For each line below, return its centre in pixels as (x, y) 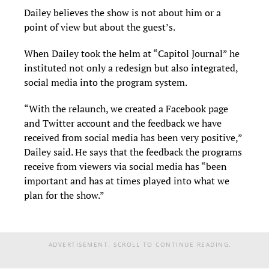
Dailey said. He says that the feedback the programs (133, 152)
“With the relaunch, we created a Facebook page (126, 108)
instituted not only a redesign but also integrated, (131, 68)
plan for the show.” (64, 195)
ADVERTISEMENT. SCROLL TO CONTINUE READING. (140, 244)
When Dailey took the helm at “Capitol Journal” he (132, 53)
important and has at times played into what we (127, 180)
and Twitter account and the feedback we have (123, 123)
